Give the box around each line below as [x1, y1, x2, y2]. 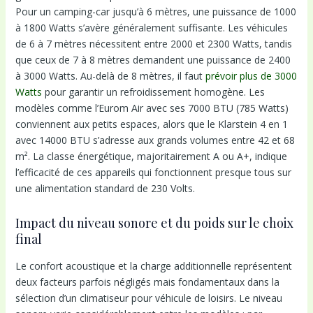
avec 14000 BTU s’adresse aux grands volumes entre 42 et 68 [15, 133, 295, 147]
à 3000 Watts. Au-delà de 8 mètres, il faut [15, 68, 205, 82]
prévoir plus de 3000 [205, 68, 297, 82]
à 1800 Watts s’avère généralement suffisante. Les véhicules [15, 20, 288, 34]
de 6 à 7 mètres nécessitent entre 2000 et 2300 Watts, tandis [15, 36, 292, 50]
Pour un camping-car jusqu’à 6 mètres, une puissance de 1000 [15, 4, 296, 18]
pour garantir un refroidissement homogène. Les [41, 85, 265, 99]
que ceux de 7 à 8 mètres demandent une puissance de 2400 [15, 52, 291, 66]
